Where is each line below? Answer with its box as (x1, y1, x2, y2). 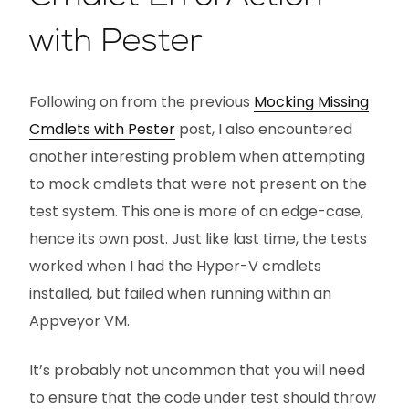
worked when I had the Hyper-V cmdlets (29, 256, 321, 277)
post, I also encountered (175, 119, 352, 140)
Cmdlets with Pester (29, 119, 175, 140)
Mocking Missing (254, 91, 369, 112)
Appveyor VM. (29, 310, 130, 331)
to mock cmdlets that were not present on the (29, 173, 367, 194)
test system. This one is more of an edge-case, (29, 201, 363, 222)
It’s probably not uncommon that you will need (29, 360, 365, 381)
